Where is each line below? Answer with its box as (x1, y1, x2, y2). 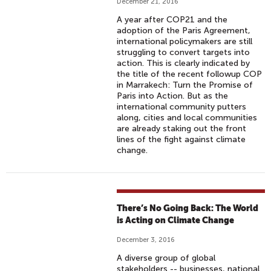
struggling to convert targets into (117, 47, 250, 57)
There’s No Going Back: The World (117, 203, 259, 213)
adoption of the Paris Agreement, (117, 25, 251, 36)
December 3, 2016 (117, 236, 175, 244)
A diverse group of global (117, 253, 216, 263)
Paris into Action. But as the (117, 91, 229, 101)
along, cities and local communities (117, 113, 258, 123)
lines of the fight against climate (117, 134, 246, 145)
